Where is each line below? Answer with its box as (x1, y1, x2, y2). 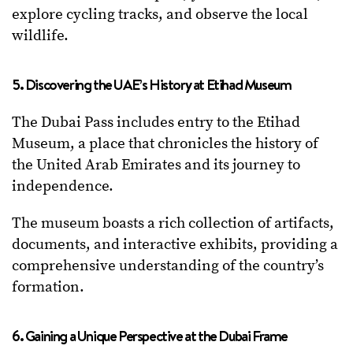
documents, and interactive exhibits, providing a (12, 236, 338, 255)
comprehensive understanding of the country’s (12, 257, 324, 276)
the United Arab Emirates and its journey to (12, 156, 300, 175)
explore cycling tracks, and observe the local (12, 6, 308, 24)
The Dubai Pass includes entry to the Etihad (12, 113, 300, 132)
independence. (12, 177, 117, 196)
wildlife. (12, 27, 69, 46)
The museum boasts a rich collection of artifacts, (12, 214, 334, 233)
